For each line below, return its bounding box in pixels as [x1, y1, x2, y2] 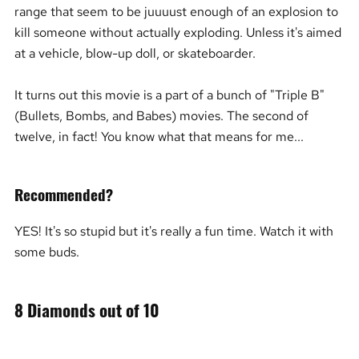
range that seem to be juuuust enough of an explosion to [14, 2, 338, 21]
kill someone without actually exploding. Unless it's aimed [14, 23, 341, 42]
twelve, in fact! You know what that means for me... [14, 127, 304, 146]
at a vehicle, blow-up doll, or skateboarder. [14, 44, 259, 63]
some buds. [14, 242, 79, 260]
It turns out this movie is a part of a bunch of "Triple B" [14, 86, 325, 104]
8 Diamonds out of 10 [14, 297, 159, 323]
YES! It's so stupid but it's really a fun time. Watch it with [14, 221, 333, 240]
